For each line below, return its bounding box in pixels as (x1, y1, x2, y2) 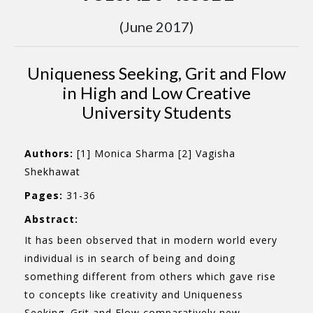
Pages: (24, 189, 63, 202)
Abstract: (24, 212, 78, 226)
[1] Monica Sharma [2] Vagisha (73, 147, 235, 160)
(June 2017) (119, 18, 194, 35)
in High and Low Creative (62, 82, 251, 103)
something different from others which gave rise (24, 270, 276, 283)
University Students (82, 102, 231, 122)
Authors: (24, 147, 73, 160)
